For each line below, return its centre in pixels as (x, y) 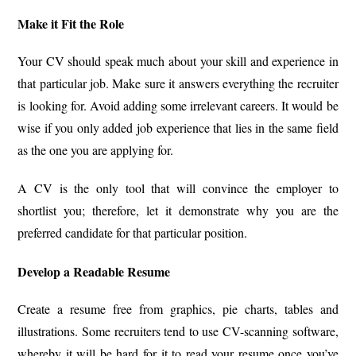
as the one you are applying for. (96, 150)
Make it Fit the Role (71, 24)
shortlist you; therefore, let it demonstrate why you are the (178, 211)
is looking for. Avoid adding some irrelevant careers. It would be (178, 106)
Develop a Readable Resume (94, 272)
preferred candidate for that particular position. (133, 233)
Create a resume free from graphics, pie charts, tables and (178, 309)
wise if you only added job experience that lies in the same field (178, 128)
